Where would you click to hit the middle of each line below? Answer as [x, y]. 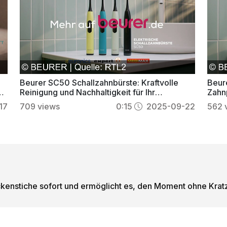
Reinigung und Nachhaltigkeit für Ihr [87, 92]
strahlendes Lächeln [58, 102]
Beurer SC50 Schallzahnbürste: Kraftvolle [99, 82]
